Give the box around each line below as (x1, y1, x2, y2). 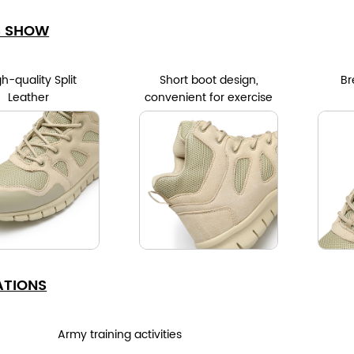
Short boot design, (159, 71, 258, 89)
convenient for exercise (145, 88, 273, 107)
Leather (8, 88, 53, 107)
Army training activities (57, 325, 182, 344)
